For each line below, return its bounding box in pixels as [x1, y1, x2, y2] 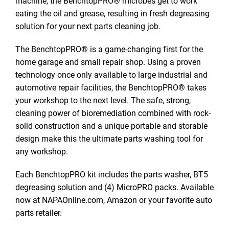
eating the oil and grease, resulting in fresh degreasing [15, 8, 210, 18]
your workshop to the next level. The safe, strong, [15, 95, 191, 105]
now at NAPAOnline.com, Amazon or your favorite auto [15, 194, 212, 205]
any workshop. [15, 146, 68, 156]
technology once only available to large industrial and [15, 69, 208, 80]
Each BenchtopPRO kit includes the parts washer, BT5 [15, 169, 208, 179]
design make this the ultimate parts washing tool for [15, 133, 203, 144]
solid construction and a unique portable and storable [15, 120, 208, 131]
